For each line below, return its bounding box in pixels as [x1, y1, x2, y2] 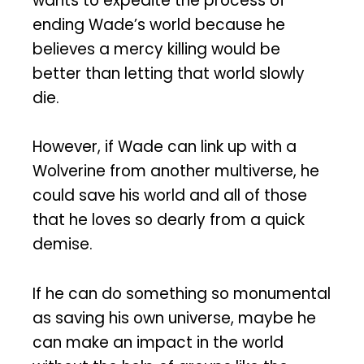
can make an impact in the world [32, 331, 284, 354]
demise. [32, 233, 93, 256]
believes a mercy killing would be [32, 37, 280, 60]
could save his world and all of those [32, 184, 307, 207]
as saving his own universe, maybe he [32, 307, 316, 330]
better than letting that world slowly [32, 62, 305, 84]
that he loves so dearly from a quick [32, 209, 305, 232]
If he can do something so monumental [32, 283, 331, 305]
